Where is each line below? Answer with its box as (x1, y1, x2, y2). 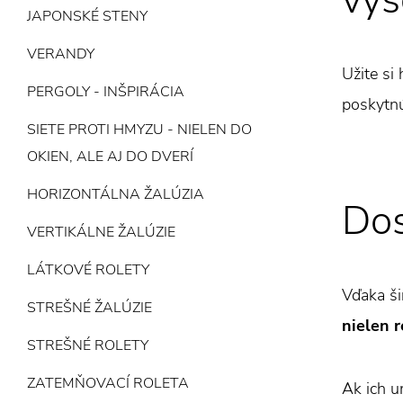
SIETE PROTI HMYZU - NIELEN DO (27, 120, 252, 139)
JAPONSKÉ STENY (27, 6, 148, 26)
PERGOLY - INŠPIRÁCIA (27, 82, 184, 102)
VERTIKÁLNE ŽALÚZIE (27, 222, 175, 242)
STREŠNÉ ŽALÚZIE (27, 298, 152, 318)
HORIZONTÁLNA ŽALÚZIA (27, 184, 204, 204)
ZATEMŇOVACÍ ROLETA (27, 373, 189, 393)
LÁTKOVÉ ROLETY (27, 260, 149, 280)
